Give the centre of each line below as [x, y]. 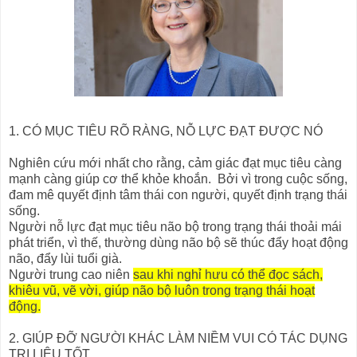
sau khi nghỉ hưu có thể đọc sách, [228, 275]
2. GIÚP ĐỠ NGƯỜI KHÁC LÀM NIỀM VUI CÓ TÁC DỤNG [178, 339]
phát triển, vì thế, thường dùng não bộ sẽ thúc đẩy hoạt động [178, 243]
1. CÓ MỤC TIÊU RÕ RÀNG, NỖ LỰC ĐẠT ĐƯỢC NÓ [166, 131]
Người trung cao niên [71, 275]
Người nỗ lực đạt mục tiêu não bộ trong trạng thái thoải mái [175, 227]
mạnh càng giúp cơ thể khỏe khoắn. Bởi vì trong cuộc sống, [178, 179]
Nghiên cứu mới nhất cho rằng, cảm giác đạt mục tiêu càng [175, 163]
